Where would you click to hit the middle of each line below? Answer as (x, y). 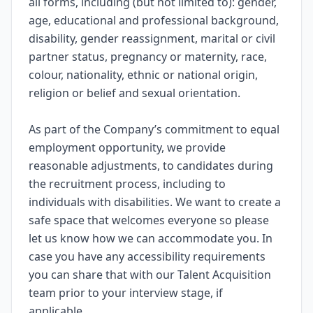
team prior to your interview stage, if (126, 293)
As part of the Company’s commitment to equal (154, 129)
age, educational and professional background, (154, 20)
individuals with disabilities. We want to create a (155, 202)
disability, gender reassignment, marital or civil (152, 38)
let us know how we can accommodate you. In (151, 238)
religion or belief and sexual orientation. (136, 93)
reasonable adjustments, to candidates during (151, 166)
